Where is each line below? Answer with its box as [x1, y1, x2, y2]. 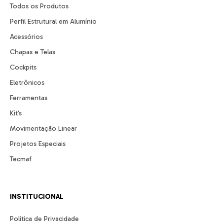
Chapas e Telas [10, 48, 55, 57]
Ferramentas [10, 94, 47, 103]
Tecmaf [10, 155, 32, 164]
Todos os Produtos [10, 2, 69, 11]
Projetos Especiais [10, 140, 66, 148]
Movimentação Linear [10, 124, 77, 133]
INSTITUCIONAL [10, 192, 64, 201]
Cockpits [10, 63, 37, 72]
